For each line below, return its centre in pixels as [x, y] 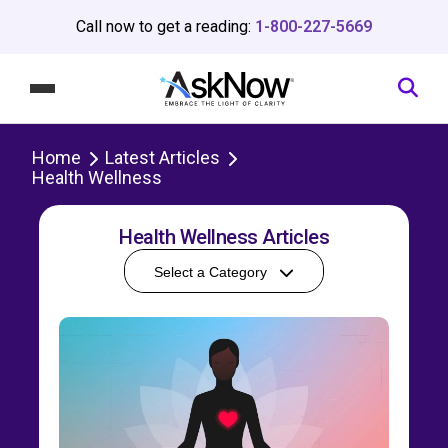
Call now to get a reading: [165, 26]
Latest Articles [162, 157]
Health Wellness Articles [224, 236]
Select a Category [210, 271]
